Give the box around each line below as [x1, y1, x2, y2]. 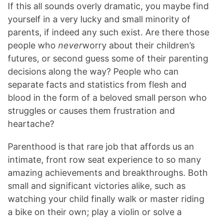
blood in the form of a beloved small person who [8, 92, 207, 103]
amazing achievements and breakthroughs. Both [8, 167, 208, 178]
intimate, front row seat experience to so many [8, 154, 201, 165]
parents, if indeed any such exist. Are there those [8, 27, 209, 37]
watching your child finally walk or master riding [8, 193, 204, 204]
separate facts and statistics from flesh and [8, 79, 186, 90]
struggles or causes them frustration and [8, 105, 175, 116]
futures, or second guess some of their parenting [8, 53, 208, 63]
